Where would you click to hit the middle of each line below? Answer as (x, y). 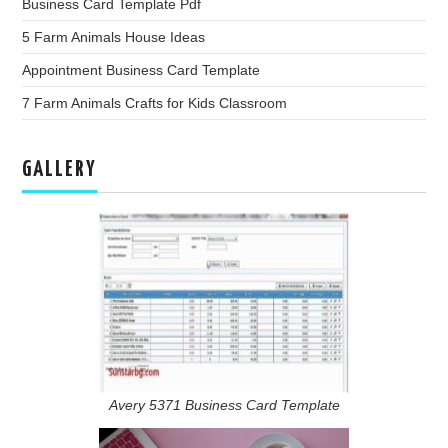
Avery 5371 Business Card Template (224, 404)
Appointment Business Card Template (141, 70)
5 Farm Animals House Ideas (114, 37)
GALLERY (60, 170)
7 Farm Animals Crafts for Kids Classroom (155, 103)
